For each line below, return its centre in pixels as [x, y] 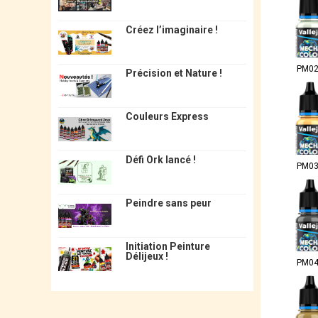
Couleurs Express [167, 116]
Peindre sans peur [168, 203]
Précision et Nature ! [174, 73]
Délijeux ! [147, 256]
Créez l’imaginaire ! [171, 29]
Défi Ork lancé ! [160, 159]
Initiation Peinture [168, 246]
